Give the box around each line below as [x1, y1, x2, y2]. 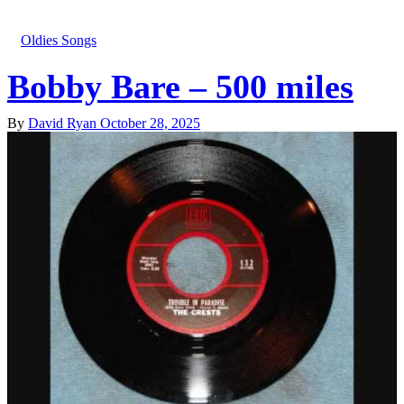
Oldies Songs [21, 32, 96, 48]
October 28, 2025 [100, 115, 200, 131]
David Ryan [28, 115, 100, 131]
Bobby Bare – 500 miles [7, 68, 353, 106]
